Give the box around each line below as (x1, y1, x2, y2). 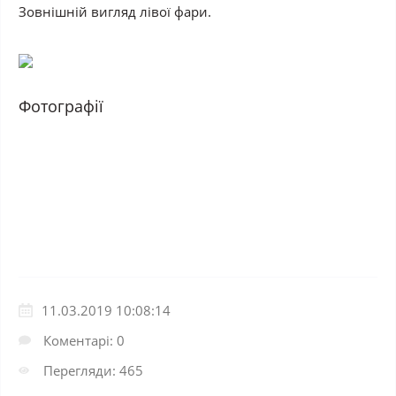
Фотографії (19, 95, 103, 117)
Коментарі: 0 (43, 331, 125, 349)
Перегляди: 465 (43, 362, 143, 379)
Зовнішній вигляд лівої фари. (19, 3, 211, 20)
